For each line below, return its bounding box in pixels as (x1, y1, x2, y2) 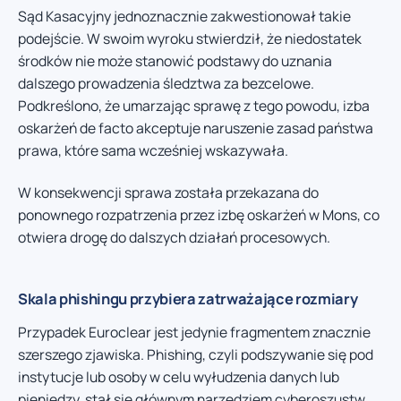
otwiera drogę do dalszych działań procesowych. (18, 227, 330, 248)
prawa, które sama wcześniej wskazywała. (18, 140, 288, 160)
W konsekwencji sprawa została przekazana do (18, 183, 319, 203)
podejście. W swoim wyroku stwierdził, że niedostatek (18, 28, 362, 48)
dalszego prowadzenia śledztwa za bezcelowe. (18, 73, 314, 93)
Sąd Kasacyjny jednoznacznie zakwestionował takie (18, 5, 351, 26)
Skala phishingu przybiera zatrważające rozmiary (18, 288, 358, 310)
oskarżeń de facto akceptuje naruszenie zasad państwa (18, 117, 373, 138)
